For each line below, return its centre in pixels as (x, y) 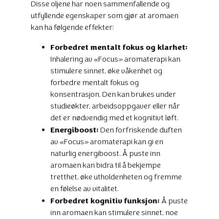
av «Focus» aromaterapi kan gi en (107, 141)
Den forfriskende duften (140, 130)
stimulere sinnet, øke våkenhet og (106, 70)
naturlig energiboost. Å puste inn (105, 153)
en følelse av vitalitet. (85, 188)
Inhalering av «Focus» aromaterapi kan (115, 59)
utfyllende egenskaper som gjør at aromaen (105, 15)
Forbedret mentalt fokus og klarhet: (119, 47)
